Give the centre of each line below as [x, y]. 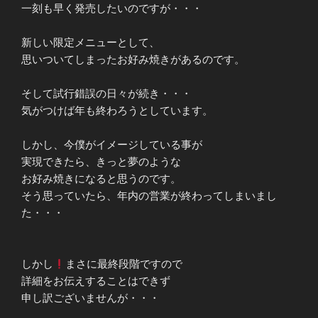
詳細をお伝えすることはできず [96, 281]
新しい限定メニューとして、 [91, 43]
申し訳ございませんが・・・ [91, 298]
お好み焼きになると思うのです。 [101, 179]
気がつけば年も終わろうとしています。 [117, 111]
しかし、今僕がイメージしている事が [112, 145]
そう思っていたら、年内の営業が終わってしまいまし [149, 196]
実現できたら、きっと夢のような [101, 162]
